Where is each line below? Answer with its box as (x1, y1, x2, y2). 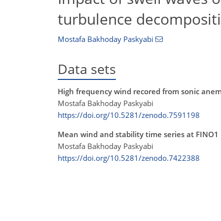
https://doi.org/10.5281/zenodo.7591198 (58, 110, 200, 120)
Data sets (58, 60, 116, 78)
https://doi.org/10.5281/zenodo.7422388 (58, 153, 200, 163)
